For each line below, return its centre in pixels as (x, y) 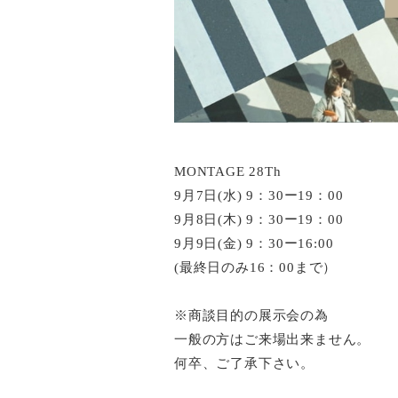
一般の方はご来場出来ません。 (273, 339)
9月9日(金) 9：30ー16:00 (254, 243)
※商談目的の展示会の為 (251, 315)
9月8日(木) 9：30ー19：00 (259, 219)
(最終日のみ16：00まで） (256, 267)
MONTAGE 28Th (228, 171)
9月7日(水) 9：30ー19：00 (259, 195)
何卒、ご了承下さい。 (244, 363)
